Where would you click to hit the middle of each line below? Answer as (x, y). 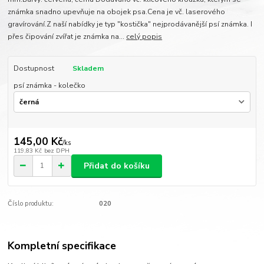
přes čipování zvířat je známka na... (67, 37)
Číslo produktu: (31, 204)
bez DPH (57, 150)
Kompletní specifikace (62, 245)
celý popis (144, 37)
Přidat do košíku (117, 166)
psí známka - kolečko (49, 85)
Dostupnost (34, 69)
